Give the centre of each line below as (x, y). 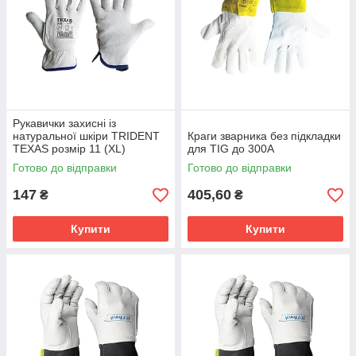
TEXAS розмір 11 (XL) (69, 149)
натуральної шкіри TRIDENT (86, 136)
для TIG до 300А (231, 149)
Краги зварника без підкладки (264, 136)
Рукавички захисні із (64, 123)
